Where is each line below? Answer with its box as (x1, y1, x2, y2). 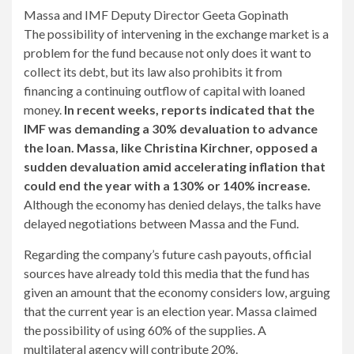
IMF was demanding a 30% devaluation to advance (24, 121, 318, 137)
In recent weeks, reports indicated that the (62, 102, 314, 118)
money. (24, 102, 62, 118)
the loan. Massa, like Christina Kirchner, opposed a (24, 140, 318, 156)
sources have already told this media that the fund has (24, 265, 310, 281)
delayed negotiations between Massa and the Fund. (24, 216, 299, 232)
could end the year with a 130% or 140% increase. (24, 178, 311, 194)
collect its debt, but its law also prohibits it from (24, 64, 282, 80)
